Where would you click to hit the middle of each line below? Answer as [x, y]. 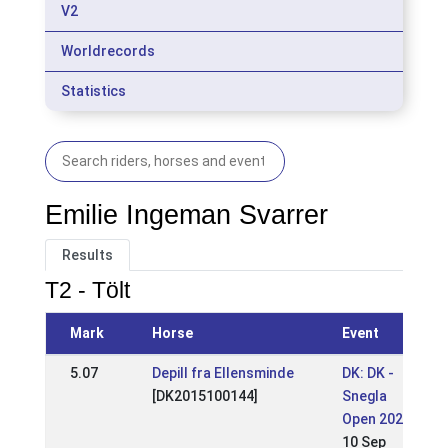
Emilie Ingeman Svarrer [186, 215]
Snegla [364, 396]
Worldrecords [107, 51]
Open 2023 [376, 419]
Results [87, 255]
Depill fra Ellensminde [222, 373]
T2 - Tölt [87, 290]
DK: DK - [367, 373]
